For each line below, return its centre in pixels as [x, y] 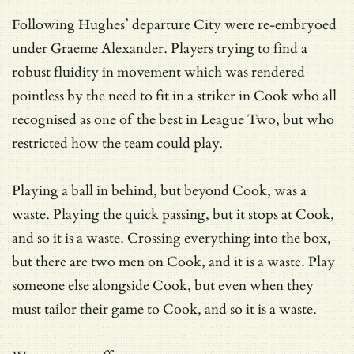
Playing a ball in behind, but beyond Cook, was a [159, 190]
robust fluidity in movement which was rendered [158, 72]
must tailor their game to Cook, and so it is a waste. [164, 309]
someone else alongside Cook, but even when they [163, 285]
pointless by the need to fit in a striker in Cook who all [174, 96]
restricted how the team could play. [117, 143]
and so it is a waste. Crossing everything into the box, [171, 238]
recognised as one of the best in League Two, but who [173, 119]
